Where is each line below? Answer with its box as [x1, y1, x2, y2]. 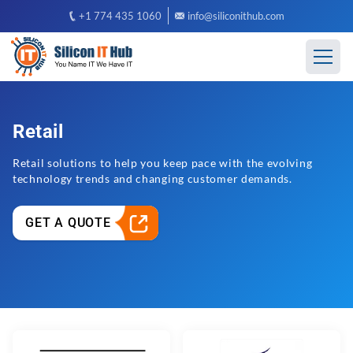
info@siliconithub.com [187, 9, 284, 22]
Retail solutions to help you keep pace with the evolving [13, 156, 313, 169]
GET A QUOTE [25, 215, 111, 230]
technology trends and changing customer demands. [13, 172, 292, 185]
